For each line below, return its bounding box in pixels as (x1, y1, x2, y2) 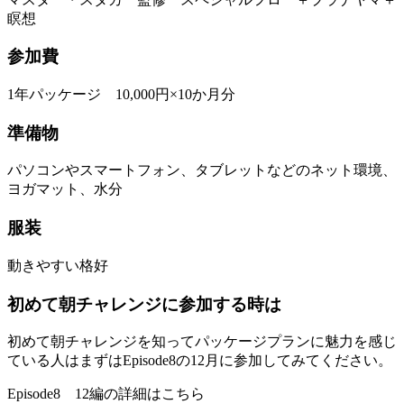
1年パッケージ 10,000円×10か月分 (7, 86, 235, 102)
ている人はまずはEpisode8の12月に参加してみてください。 (7, 353, 392, 369)
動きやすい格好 (7, 257, 108, 273)
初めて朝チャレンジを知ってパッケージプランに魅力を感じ (7, 334, 397, 350)
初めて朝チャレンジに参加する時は (7, 294, 281, 314)
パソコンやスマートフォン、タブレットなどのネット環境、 (7, 162, 397, 179)
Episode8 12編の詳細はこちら (7, 386, 205, 402)
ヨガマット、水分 (7, 181, 123, 197)
